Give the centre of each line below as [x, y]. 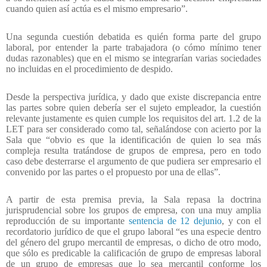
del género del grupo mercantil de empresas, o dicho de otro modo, [133, 243]
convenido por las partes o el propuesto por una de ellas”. [114, 172]
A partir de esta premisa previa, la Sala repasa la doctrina [133, 200]
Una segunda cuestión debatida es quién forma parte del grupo [133, 36]
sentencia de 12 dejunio [175, 221]
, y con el [241, 221]
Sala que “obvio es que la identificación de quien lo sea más [133, 139]
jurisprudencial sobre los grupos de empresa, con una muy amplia [133, 210]
